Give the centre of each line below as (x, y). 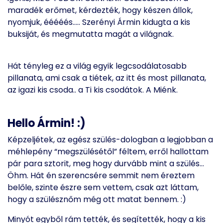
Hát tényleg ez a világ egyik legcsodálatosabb (97, 66)
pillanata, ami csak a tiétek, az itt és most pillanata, (107, 78)
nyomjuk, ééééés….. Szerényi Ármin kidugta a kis (99, 22)
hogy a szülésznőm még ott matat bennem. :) (97, 199)
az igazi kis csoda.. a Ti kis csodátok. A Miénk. (94, 90)
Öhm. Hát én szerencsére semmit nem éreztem (101, 175)
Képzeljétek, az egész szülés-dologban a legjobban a (110, 140)
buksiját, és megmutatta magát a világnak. (92, 34)
